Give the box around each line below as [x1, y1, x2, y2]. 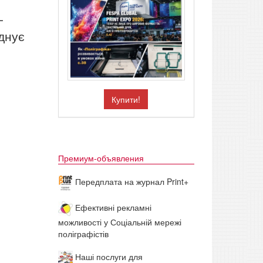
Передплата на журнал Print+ [72, 176, 188, 188]
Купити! [112, 93, 141, 106]
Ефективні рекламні [72, 201, 151, 214]
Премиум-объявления [58, 152, 144, 164]
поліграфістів [58, 228, 109, 240]
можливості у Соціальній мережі [58, 216, 181, 228]
